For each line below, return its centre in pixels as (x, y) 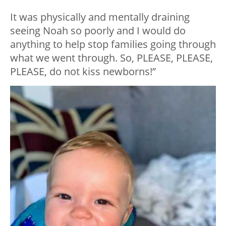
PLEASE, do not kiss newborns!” (83, 71)
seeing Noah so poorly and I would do (98, 30)
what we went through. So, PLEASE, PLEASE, (111, 58)
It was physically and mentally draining (100, 17)
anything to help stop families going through (113, 44)
